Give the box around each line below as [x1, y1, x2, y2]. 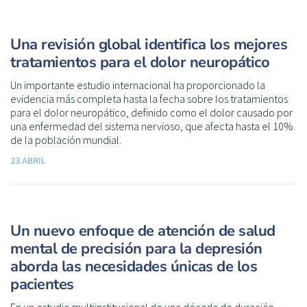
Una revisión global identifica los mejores [10, 34, 287, 55]
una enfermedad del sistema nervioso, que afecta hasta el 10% [10, 119, 293, 133]
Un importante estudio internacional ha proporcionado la [10, 77, 265, 92]
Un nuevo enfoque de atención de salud [10, 220, 275, 241]
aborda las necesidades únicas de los [10, 256, 257, 277]
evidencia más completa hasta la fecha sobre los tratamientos [10, 91, 288, 106]
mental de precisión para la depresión [10, 238, 262, 259]
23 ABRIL [10, 153, 46, 167]
